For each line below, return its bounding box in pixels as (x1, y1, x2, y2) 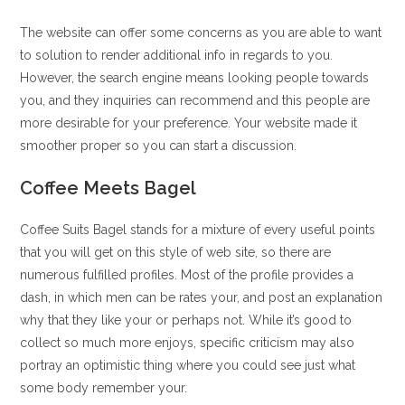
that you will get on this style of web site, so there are (20, 245, 332, 259)
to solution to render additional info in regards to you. (20, 48, 334, 62)
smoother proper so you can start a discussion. (20, 138, 297, 153)
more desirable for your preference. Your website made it (20, 116, 358, 130)
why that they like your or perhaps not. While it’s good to (20, 313, 353, 327)
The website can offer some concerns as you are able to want (20, 25, 382, 40)
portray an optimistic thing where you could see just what (20, 358, 356, 372)
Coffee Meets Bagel (20, 177, 197, 199)
